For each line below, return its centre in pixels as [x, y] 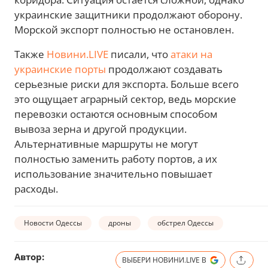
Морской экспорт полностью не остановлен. [124, 30]
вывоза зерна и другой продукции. [100, 129]
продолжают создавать [164, 69]
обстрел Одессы [185, 223]
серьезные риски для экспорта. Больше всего [127, 84]
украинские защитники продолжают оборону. [128, 15]
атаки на [191, 54]
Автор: [29, 257]
